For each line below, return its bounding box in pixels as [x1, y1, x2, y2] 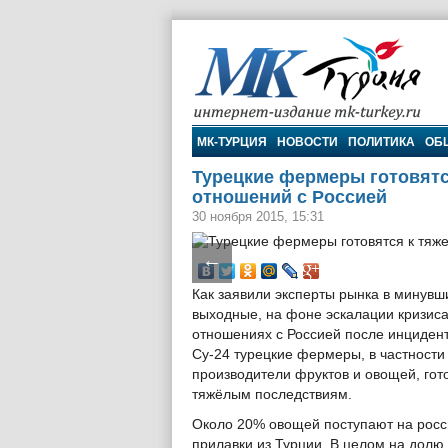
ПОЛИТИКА [348, 135, 415, 149]
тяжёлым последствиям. [192, 387, 352, 402]
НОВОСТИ [277, 135, 338, 149]
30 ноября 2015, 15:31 [192, 209, 324, 224]
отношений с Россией [192, 187, 387, 207]
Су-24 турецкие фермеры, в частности [192, 347, 445, 362]
